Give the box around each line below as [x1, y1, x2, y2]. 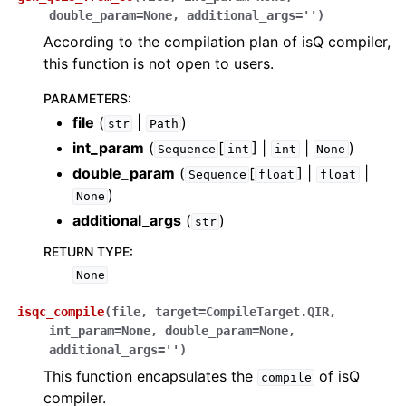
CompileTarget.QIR [206, 304, 329, 319]
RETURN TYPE [43, 244, 130, 259]
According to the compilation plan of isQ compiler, [43, 33, 391, 51]
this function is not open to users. [43, 54, 274, 72]
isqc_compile [17, 304, 104, 319]
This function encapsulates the [43, 367, 257, 385]
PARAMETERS [43, 91, 128, 106]
